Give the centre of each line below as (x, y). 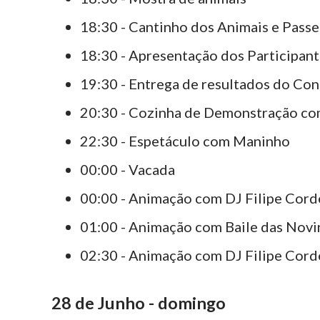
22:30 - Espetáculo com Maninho (185, 141)
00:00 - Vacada (127, 170)
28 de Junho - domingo (139, 302)
